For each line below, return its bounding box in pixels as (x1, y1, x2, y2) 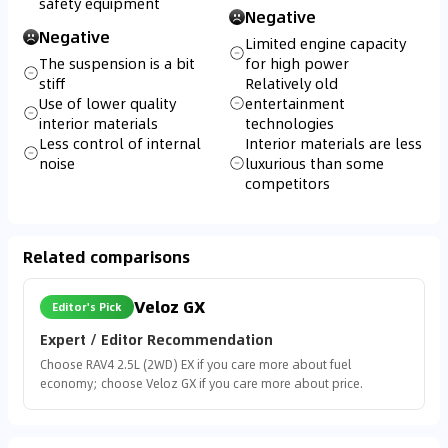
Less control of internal (39, 132, 201, 154)
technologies (245, 112, 334, 134)
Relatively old (245, 72, 338, 94)
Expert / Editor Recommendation (40, 328, 273, 350)
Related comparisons (23, 244, 190, 269)
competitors (245, 172, 330, 194)
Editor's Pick (52, 298, 122, 315)
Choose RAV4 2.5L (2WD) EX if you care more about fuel (40, 355, 351, 373)
